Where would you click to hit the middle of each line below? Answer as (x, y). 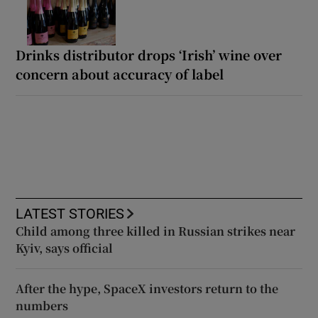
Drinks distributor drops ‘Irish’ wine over (149, 54)
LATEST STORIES (70, 213)
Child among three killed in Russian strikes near (156, 231)
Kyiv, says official (65, 248)
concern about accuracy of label (120, 73)
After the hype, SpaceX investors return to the (147, 288)
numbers (42, 305)
